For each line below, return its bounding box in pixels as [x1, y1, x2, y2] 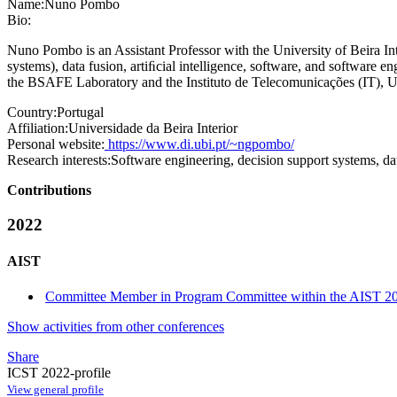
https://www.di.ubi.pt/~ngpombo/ [105, 136, 294, 152]
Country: [7, 105, 57, 121]
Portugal [57, 105, 104, 121]
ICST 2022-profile [7, 364, 111, 380]
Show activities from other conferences [7, 318, 224, 334]
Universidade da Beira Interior [68, 121, 237, 136]
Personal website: [7, 136, 105, 152]
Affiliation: [7, 121, 68, 136]
